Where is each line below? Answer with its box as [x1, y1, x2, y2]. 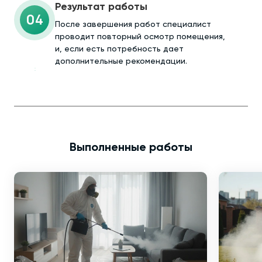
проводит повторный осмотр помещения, [55, 32, 225, 41]
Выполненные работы [70, 142, 192, 154]
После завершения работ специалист [55, 20, 211, 29]
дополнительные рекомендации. [55, 57, 187, 65]
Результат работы [55, 1, 147, 12]
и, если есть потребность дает [55, 44, 184, 53]
